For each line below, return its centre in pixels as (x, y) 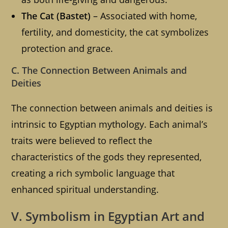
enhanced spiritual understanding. (85, 190)
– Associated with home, (144, 16)
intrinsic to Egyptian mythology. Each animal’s (110, 124)
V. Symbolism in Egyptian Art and (108, 216)
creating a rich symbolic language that (93, 173)
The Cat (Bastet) (56, 16)
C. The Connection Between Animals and (99, 70)
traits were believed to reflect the (82, 141)
